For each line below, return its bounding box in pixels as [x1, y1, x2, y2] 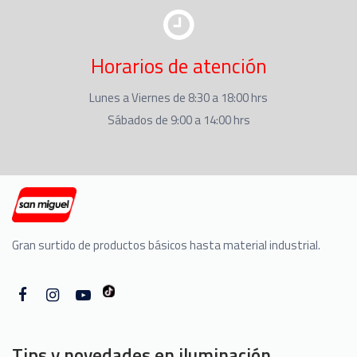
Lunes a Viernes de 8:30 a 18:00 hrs [89, 88, 268, 108]
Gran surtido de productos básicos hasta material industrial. [12, 236, 320, 255]
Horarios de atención [90, 51, 267, 82]
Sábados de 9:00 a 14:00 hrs [107, 111, 250, 130]
